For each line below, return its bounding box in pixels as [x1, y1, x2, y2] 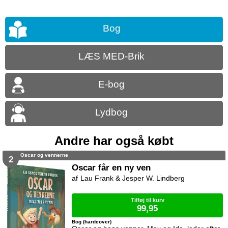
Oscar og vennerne [20, 152, 68, 158]
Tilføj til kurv [130, 197, 164, 204]
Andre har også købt [54, 134, 174, 148]
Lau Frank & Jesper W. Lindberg [80, 174, 185, 183]
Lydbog [95, 107, 128, 118]
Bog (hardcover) [72, 219, 112, 225]
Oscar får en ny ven [72, 162, 151, 173]
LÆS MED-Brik [78, 51, 145, 62]
